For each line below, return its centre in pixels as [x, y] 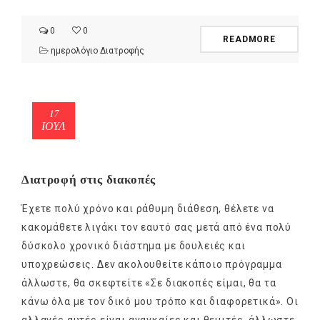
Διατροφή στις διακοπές [89, 180]
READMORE [249, 40]
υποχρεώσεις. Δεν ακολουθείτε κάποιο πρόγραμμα [152, 265]
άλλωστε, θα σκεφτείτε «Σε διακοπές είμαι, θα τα [149, 283]
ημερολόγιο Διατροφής [97, 51]
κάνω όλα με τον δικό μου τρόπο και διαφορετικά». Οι [160, 302]
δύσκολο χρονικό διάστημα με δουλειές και [134, 246]
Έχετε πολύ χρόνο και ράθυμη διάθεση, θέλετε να [148, 209]
